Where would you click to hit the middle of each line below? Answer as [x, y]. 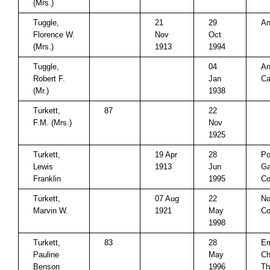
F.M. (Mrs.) [52, 123]
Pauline [46, 255]
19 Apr [166, 155]
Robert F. [49, 79]
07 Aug [167, 199]
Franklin [47, 179]
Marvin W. [51, 211]
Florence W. [54, 35]
